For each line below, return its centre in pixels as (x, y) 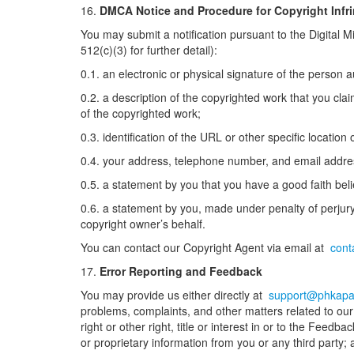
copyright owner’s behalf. (143, 224)
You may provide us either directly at (173, 295)
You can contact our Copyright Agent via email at (204, 247)
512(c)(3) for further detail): (149, 50)
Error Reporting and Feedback (181, 271)
